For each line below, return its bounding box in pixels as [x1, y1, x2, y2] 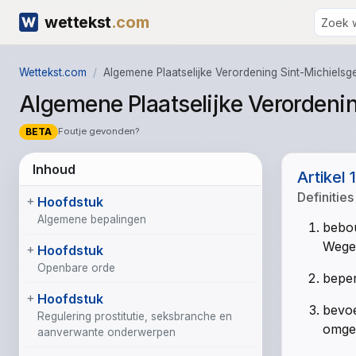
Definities [297, 189, 354, 206]
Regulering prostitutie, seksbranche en [37, 309, 232, 323]
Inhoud [33, 161, 75, 177]
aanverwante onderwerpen [37, 325, 176, 339]
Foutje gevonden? [57, 126, 139, 137]
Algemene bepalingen [37, 212, 146, 226]
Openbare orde [37, 261, 115, 274]
